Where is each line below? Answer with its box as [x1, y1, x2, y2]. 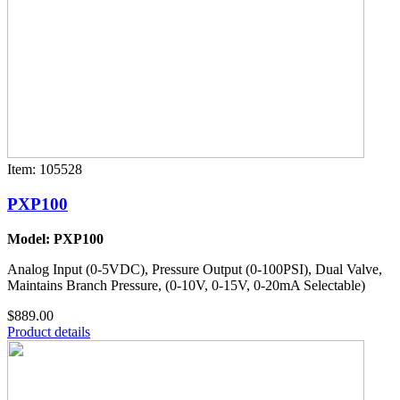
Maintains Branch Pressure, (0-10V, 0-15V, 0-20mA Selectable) [7, 277, 365, 293]
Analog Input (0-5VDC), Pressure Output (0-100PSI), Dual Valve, [7, 261, 382, 277]
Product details [7, 323, 90, 339]
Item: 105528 [7, 162, 82, 178]
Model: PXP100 [7, 230, 104, 246]
